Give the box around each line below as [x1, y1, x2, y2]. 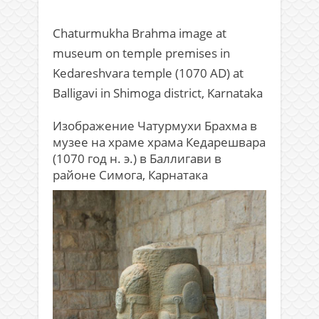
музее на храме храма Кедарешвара [53, 133, 266, 150]
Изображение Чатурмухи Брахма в [53, 117, 257, 134]
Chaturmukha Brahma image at [53, 24, 226, 41]
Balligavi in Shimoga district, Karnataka [53, 84, 263, 101]
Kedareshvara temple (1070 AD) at [53, 64, 244, 81]
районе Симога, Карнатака [53, 166, 208, 183]
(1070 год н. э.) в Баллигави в [53, 150, 221, 167]
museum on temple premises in [53, 44, 230, 61]
